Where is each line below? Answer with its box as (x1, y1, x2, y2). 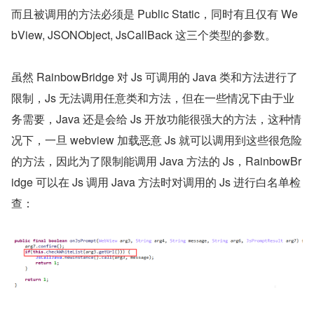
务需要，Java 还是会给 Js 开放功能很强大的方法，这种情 (11, 110, 301, 127)
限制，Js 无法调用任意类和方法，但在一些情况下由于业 (11, 89, 294, 106)
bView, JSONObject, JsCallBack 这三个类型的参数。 (11, 26, 276, 43)
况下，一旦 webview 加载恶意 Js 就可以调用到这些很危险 (11, 131, 302, 148)
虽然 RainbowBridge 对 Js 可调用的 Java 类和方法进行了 (11, 68, 298, 85)
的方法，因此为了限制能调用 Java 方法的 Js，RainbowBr (11, 152, 301, 169)
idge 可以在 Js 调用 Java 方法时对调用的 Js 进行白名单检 (11, 173, 301, 190)
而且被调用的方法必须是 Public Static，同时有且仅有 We (11, 5, 298, 22)
